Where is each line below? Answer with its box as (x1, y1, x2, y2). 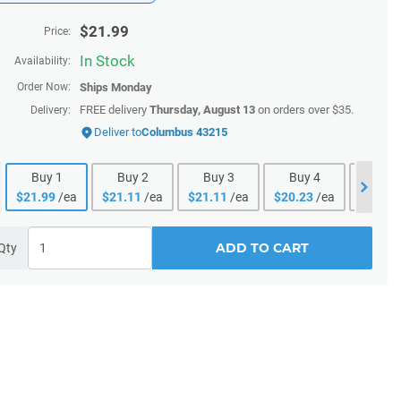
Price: (44, 25, 71, 38)
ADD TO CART (216, 240, 309, 256)
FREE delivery (80, 103, 149, 116)
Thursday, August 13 (149, 103, 255, 116)
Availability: (14, 55, 71, 67)
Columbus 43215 (141, 125, 227, 139)
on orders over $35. (255, 103, 354, 116)
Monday (111, 81, 152, 94)
